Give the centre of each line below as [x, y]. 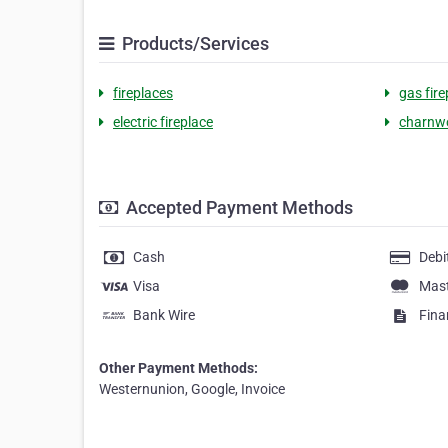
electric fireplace [163, 122]
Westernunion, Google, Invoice [192, 389]
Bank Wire [164, 315]
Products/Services [193, 44]
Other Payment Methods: [178, 368]
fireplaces [143, 93]
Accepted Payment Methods [237, 208]
